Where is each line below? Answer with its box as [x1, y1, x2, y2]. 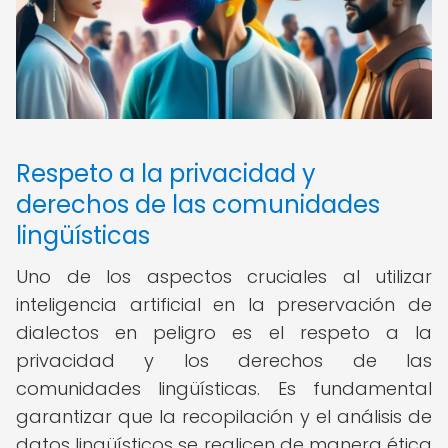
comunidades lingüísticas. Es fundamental [16, 376, 432, 401]
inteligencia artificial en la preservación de [16, 292, 432, 317]
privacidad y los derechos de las [16, 348, 432, 373]
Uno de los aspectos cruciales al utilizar [16, 264, 432, 289]
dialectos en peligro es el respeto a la [16, 320, 432, 345]
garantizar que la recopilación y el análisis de [16, 404, 432, 429]
